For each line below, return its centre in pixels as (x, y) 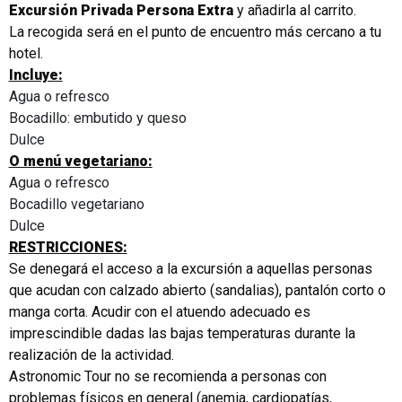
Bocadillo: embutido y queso (97, 118)
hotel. (26, 53)
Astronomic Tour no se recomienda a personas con (167, 376)
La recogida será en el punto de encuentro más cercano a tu (195, 31)
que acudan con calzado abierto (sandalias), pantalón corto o (197, 290)
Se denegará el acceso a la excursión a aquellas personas (190, 268)
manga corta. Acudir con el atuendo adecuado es (159, 311)
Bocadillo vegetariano (76, 204)
